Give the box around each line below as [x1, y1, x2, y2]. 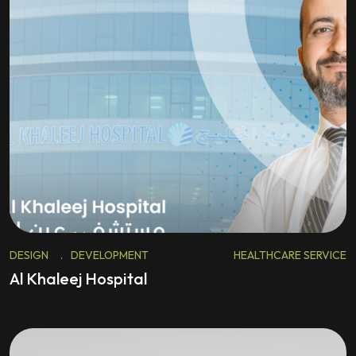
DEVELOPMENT [71, 248, 149, 262]
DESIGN [10, 248, 48, 262]
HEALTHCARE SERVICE [234, 248, 346, 262]
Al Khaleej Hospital [10, 269, 147, 288]
